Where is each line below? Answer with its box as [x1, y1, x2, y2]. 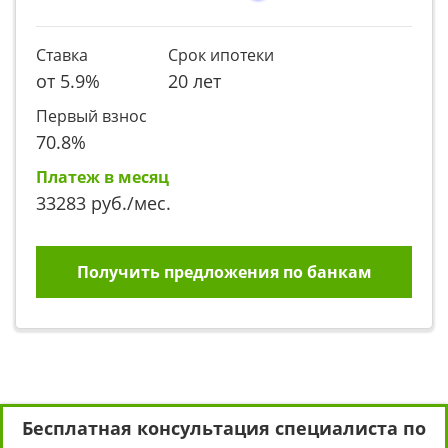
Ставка [36, 43, 88, 66]
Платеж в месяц [36, 165, 169, 188]
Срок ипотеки [168, 43, 274, 66]
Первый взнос [36, 104, 147, 127]
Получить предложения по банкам [76, 260, 372, 283]
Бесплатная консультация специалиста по [22, 415, 426, 440]
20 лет [168, 67, 221, 93]
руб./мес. [86, 189, 171, 215]
